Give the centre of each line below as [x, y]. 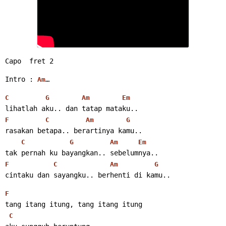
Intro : [21, 79]
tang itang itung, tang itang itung [74, 204]
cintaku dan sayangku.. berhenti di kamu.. [88, 175]
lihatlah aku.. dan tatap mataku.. [72, 108]
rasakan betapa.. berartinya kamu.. [74, 130]
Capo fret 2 [29, 61]
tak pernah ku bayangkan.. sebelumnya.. [82, 153]
